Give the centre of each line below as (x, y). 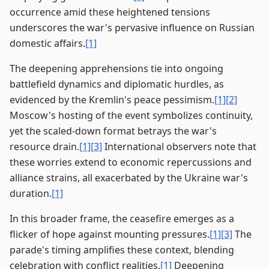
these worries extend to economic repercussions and (131, 162)
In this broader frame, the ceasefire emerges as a (122, 219)
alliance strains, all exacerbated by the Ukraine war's (129, 178)
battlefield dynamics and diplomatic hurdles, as (117, 84)
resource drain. (44, 147)
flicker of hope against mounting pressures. (110, 234)
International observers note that (179, 147)
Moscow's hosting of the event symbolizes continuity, (131, 116)
